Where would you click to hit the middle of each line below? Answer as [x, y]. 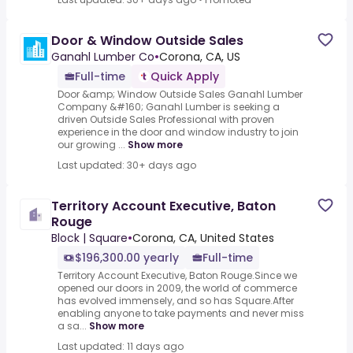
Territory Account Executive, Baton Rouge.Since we [177, 276]
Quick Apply [185, 77]
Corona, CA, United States [203, 238]
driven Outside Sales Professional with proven [166, 120]
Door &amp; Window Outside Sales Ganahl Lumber [180, 95]
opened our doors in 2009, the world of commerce [177, 288]
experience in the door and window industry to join [178, 132]
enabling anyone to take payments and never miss [181, 314]
